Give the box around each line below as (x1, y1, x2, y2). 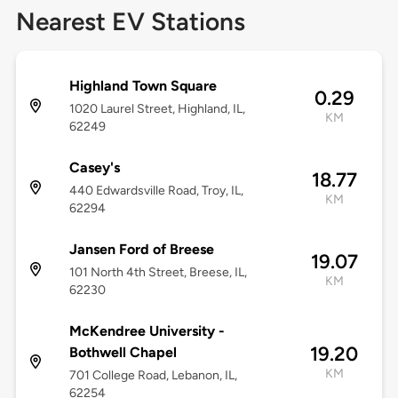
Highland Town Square (68, 77, 217, 95)
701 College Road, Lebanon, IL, (68, 368, 237, 384)
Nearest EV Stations (15, 6, 245, 37)
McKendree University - (68, 322, 225, 340)
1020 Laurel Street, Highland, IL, (68, 101, 245, 117)
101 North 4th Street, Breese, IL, (68, 265, 247, 281)
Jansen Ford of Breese (68, 241, 214, 259)
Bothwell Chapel (68, 344, 177, 362)
